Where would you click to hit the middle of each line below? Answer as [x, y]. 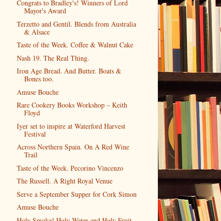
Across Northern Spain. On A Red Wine [73, 147]
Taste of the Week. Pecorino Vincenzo [70, 168]
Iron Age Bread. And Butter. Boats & [69, 71]
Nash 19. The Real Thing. [53, 58]
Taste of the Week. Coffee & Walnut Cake [75, 45]
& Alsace [37, 32]
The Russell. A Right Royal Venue [64, 181]
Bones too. [39, 79]
